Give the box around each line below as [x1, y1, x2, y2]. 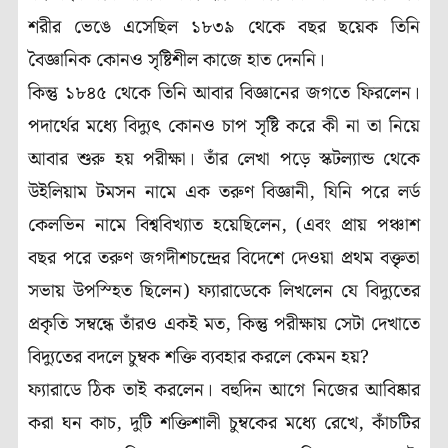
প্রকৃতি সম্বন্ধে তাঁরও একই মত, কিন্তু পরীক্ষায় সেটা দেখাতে [28, 309, 420, 339]
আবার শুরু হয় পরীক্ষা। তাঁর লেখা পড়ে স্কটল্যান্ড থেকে [28, 144, 420, 174]
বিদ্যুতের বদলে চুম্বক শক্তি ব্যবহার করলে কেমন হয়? [28, 342, 369, 372]
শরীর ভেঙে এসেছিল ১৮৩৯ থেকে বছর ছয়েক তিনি [28, 12, 420, 42]
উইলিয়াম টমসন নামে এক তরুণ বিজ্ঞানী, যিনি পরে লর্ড [28, 177, 420, 207]
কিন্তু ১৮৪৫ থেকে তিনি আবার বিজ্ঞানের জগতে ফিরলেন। [28, 78, 420, 108]
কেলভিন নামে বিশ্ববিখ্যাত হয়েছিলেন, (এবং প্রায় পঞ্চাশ [28, 210, 420, 240]
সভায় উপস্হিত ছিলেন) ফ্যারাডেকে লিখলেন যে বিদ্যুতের [28, 276, 420, 306]
